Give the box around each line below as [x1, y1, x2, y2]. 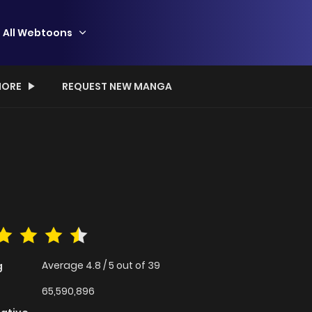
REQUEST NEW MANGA [62, 79, 172, 93]
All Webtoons [3, 25, 72, 40]
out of [116, 258, 148, 273]
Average [42, 258, 86, 273]
